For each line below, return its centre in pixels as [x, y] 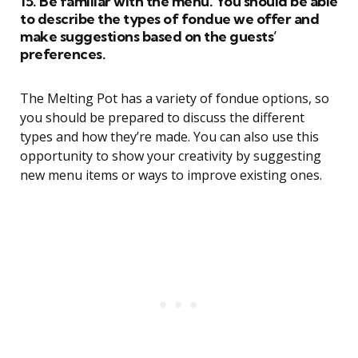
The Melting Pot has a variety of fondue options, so [175, 99]
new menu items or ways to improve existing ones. [171, 175]
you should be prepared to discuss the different [162, 118]
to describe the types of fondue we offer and [169, 19]
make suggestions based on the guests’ [149, 37]
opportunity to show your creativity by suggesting [171, 156]
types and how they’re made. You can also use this [169, 137]
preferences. [63, 54]
